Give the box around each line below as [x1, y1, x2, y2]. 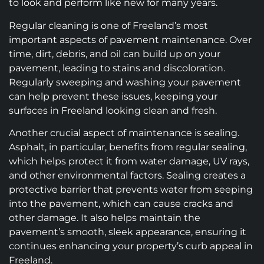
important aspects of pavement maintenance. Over [9, 34, 252, 45]
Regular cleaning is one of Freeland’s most [9, 19, 208, 31]
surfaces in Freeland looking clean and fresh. [9, 104, 217, 116]
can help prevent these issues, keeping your [9, 90, 217, 102]
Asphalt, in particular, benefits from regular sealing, [9, 141, 247, 153]
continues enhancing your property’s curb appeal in [9, 240, 253, 252]
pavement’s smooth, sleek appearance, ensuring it [9, 226, 246, 238]
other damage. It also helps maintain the [9, 212, 200, 224]
